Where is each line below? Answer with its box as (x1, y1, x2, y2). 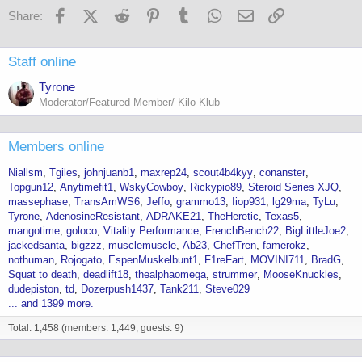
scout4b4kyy (193, 166, 253, 179)
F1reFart (204, 254, 244, 267)
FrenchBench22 (205, 225, 279, 238)
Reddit (132, 6, 166, 20)
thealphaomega (135, 268, 206, 281)
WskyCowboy (120, 181, 183, 194)
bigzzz (71, 239, 102, 252)
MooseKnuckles (263, 268, 339, 281)
